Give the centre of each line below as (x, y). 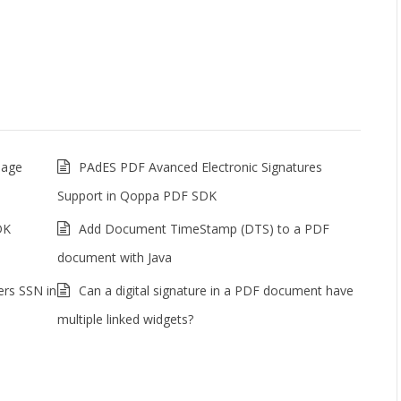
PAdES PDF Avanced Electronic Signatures (200, 167)
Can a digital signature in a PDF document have (216, 291)
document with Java (114, 258)
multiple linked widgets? (125, 320)
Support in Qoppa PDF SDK (137, 196)
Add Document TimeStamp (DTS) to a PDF (204, 229)
